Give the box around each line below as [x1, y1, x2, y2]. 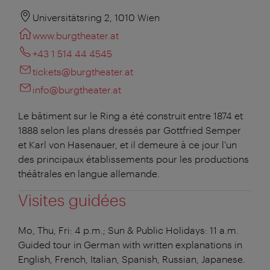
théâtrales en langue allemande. [18, 167, 160, 179]
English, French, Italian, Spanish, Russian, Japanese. [18, 253, 245, 265]
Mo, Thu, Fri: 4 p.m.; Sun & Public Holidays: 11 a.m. [18, 224, 239, 236]
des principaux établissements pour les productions [18, 152, 249, 165]
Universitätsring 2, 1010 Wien [33, 11, 160, 23]
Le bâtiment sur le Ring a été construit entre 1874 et [18, 109, 243, 121]
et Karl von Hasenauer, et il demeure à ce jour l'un [18, 138, 237, 150]
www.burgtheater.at [33, 29, 119, 41]
